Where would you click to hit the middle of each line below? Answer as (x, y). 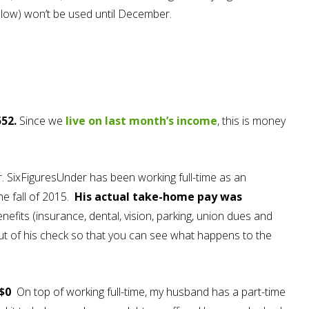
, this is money (251, 121)
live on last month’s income (141, 121)
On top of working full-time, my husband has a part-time (151, 292)
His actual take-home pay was (158, 197)
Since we (41, 121)
